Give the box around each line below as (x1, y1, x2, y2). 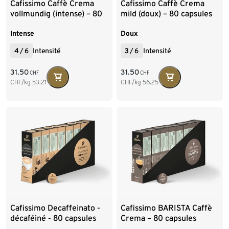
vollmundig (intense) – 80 (10, 8, 102, 18)
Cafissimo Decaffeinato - (10, 202, 100, 213)
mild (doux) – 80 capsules (120, 8, 212, 18)
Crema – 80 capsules (120, 213, 196, 223)
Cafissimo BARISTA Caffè (120, 202, 212, 213)
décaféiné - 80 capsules (10, 213, 96, 223)
